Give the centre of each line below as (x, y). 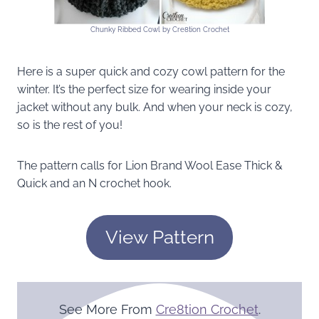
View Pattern (159, 237)
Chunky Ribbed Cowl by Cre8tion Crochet (159, 29)
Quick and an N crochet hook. (94, 183)
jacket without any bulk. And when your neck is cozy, (155, 107)
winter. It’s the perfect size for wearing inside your (144, 89)
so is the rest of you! (70, 125)
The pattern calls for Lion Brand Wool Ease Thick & (150, 165)
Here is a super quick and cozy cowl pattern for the (151, 71)
